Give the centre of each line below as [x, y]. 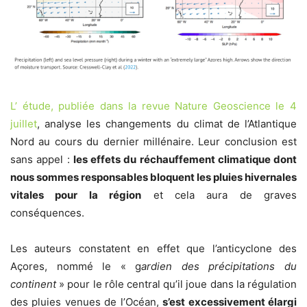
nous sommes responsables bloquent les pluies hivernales [153, 177]
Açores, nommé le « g [76, 267]
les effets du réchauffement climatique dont [185, 160]
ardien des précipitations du [219, 267]
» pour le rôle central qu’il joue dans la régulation [176, 284]
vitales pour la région [76, 195]
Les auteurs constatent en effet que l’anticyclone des [153, 249]
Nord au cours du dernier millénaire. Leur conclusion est [153, 142]
